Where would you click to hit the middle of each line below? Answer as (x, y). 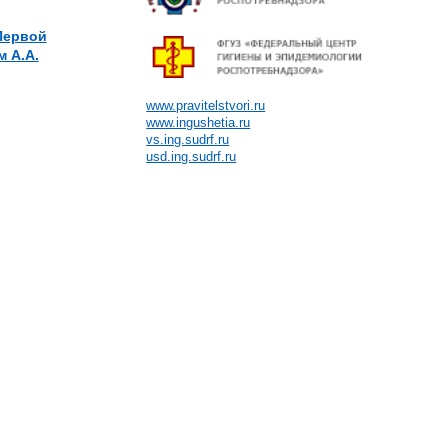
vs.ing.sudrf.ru (188, 140)
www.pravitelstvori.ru (206, 106)
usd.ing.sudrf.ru (191, 157)
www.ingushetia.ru (198, 123)
